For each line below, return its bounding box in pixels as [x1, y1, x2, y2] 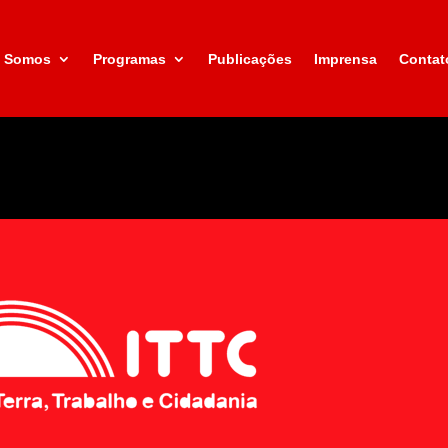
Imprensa [313, 50, 377, 67]
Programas [92, 50, 166, 67]
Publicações [207, 50, 292, 67]
